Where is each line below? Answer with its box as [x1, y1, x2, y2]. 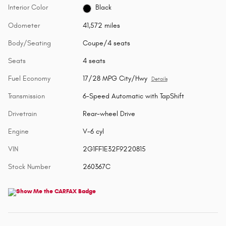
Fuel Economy [8, 74, 50, 83]
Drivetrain [8, 109, 37, 118]
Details [151, 76, 167, 82]
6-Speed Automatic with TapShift [82, 91, 184, 100]
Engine [8, 127, 29, 136]
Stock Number [8, 162, 50, 171]
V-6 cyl [82, 127, 104, 136]
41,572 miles [82, 21, 120, 30]
